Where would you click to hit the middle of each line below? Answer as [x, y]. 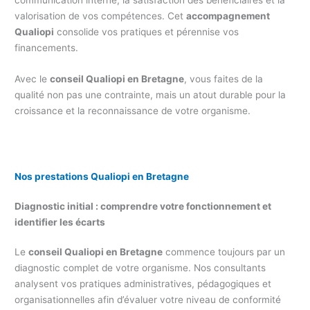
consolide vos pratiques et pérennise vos [147, 31]
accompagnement [228, 16]
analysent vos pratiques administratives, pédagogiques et [143, 283]
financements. [47, 47]
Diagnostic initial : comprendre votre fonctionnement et [143, 206]
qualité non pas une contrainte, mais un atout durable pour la [151, 94]
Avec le [33, 79]
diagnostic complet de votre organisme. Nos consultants [140, 267]
